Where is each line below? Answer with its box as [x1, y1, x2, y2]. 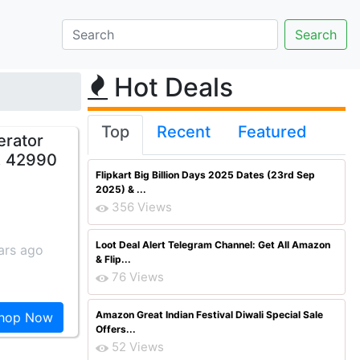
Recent [157, 122, 211, 141]
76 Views [112, 269, 164, 284]
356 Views [112, 199, 172, 215]
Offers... [96, 323, 136, 335]
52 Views [112, 339, 164, 354]
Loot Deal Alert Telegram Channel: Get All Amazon [96, 239, 330, 251]
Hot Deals [108, 72, 233, 103]
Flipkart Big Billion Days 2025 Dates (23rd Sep [96, 169, 315, 181]
